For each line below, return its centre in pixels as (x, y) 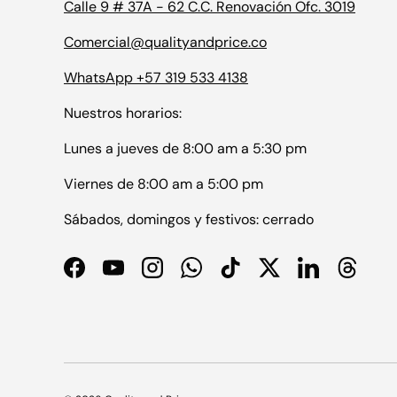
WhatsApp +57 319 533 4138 (156, 77)
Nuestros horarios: (123, 113)
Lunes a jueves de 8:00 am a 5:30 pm (185, 148)
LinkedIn (334, 276)
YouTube (140, 276)
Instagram (184, 276)
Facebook (105, 276)
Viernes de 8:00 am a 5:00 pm (163, 183)
